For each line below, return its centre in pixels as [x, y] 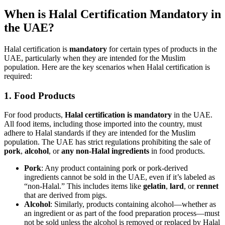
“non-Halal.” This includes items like [84, 186]
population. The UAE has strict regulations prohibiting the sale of [107, 142]
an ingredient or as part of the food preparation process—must [122, 213]
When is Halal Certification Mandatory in [113, 14]
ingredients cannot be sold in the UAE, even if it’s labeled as [120, 177]
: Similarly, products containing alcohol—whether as [133, 204]
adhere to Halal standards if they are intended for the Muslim [100, 133]
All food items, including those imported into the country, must [103, 124]
